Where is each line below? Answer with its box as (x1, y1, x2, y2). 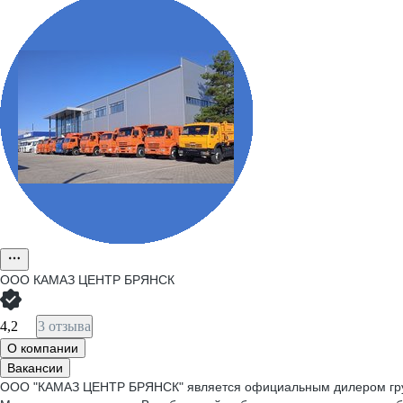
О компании (7, 341, 78, 355)
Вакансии (7, 361, 63, 375)
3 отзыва (38, 318, 91, 334)
